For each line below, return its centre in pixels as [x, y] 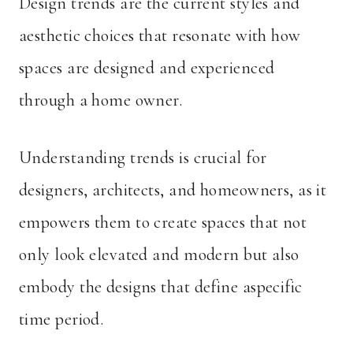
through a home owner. [101, 100]
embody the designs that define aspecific [161, 287]
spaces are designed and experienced [147, 68]
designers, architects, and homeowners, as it [173, 190]
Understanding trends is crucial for [143, 158]
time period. [61, 320]
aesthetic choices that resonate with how [160, 36]
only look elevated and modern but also [159, 255]
